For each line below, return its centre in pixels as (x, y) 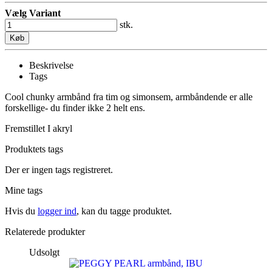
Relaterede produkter (45, 232)
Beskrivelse (51, 66)
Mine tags (24, 191)
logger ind (57, 211)
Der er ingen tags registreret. (59, 170)
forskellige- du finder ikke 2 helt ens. (76, 108)
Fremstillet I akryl (39, 129)
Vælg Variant (33, 13)
